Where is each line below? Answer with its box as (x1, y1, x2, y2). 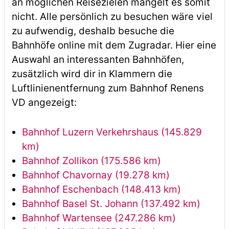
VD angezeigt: (11, 97, 77, 108)
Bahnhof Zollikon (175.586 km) (21, 155, 161, 167)
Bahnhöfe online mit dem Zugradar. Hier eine (11, 39, 216, 51)
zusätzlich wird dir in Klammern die (11, 68, 172, 80)
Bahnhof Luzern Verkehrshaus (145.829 (21, 126, 202, 138)
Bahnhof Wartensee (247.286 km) (21, 212, 176, 224)
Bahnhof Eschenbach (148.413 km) (21, 184, 181, 195)
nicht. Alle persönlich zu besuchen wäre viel (11, 11, 213, 22)
